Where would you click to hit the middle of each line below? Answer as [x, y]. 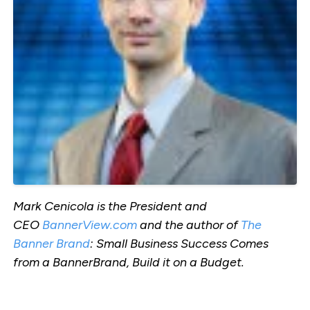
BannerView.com [89, 225]
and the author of [189, 225]
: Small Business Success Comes [179, 243]
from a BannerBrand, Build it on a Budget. [128, 262]
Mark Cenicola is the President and [110, 206]
